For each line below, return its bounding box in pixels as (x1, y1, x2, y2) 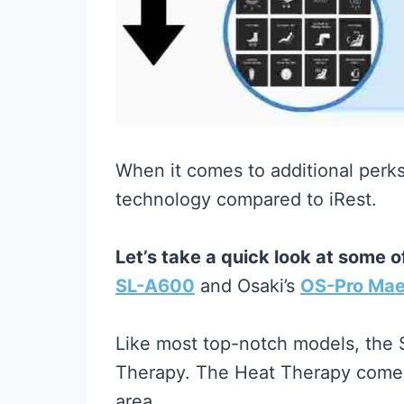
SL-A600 (115, 275, 195, 297)
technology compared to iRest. (115, 188, 377, 210)
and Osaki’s (195, 275, 300, 297)
